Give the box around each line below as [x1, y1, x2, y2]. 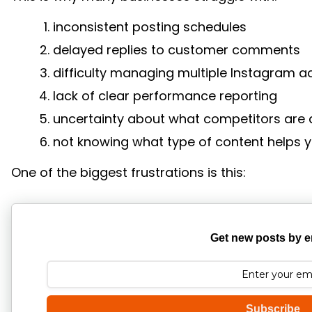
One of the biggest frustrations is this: [10, 163, 246, 181]
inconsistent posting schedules [52, 17, 247, 36]
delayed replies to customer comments [52, 40, 300, 58]
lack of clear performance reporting [52, 86, 277, 104]
